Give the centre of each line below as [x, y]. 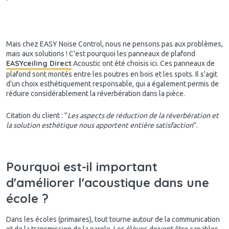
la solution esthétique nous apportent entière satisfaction [100, 125]
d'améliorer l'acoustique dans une [108, 182]
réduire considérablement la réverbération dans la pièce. [96, 93]
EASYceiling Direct [39, 63]
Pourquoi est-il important [82, 166]
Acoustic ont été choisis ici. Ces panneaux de [143, 63]
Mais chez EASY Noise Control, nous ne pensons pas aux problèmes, [114, 44]
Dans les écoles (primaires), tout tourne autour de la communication [113, 219]
